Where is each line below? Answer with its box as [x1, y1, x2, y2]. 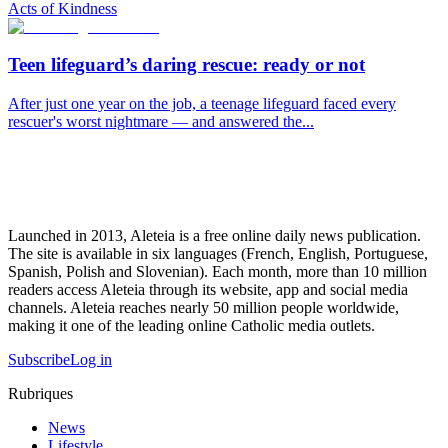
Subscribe [8, 351, 70, 369]
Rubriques [8, 385, 73, 403]
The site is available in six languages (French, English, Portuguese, [8, 245, 428, 263]
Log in [70, 351, 112, 369]
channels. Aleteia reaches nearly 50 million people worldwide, [8, 299, 399, 317]
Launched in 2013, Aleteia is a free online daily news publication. [8, 227, 421, 245]
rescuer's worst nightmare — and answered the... [8, 113, 314, 131]
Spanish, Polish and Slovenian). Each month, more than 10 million [8, 263, 427, 281]
